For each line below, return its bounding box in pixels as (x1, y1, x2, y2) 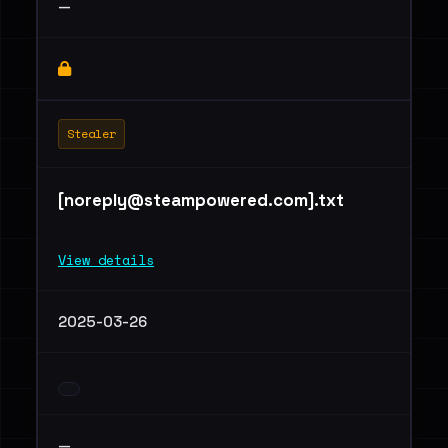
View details (58, 250, 154, 270)
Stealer (67, 125, 116, 142)
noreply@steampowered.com (64, 189, 308, 211)
